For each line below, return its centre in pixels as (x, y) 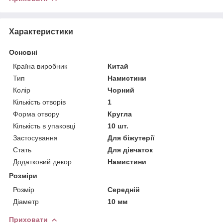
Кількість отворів (39, 102)
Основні (23, 52)
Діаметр (26, 201)
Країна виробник (40, 66)
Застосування (35, 138)
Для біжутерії (131, 138)
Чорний (121, 90)
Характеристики (41, 31)
